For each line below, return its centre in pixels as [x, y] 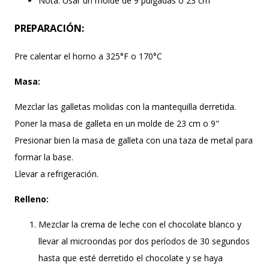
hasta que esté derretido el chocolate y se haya [131, 258]
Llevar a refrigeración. [58, 174]
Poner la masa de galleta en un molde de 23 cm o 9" [118, 123]
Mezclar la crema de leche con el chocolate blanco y [140, 224]
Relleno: [33, 199]
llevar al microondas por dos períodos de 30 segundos [144, 241]
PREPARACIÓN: [49, 29]
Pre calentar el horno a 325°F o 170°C [88, 56]
